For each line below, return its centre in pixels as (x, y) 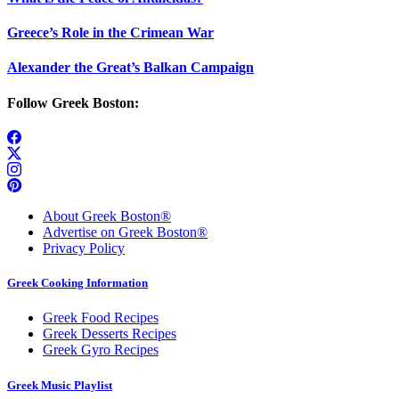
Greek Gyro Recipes (101, 350)
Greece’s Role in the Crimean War (110, 33)
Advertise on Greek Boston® (125, 232)
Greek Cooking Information (77, 283)
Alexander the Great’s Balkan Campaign (130, 68)
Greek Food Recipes (101, 318)
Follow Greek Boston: (73, 102)
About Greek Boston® (107, 216)
